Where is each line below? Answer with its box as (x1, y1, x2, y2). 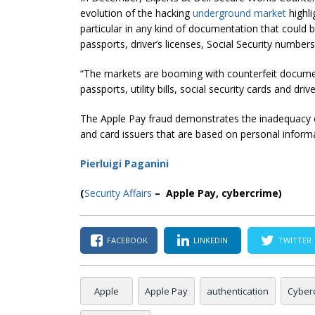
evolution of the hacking (80, 6, 193, 20)
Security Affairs (84, 186, 152, 200)
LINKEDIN (193, 235, 228, 246)
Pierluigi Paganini (80, 156, 169, 170)
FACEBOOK (106, 235, 148, 246)
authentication (207, 284, 269, 297)
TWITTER (278, 235, 311, 246)
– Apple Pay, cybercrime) (152, 186, 282, 200)
